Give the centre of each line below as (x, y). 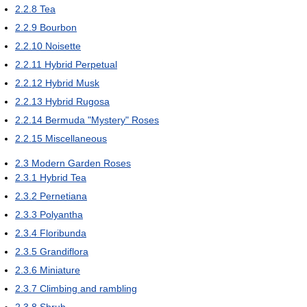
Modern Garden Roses (81, 163)
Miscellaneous (76, 138)
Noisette (63, 46)
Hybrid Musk (72, 83)
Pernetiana (63, 196)
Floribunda (63, 233)
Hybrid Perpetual (81, 64)
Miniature (60, 270)
